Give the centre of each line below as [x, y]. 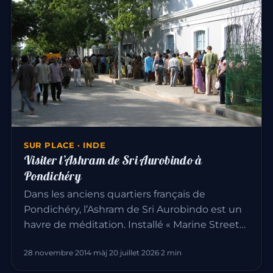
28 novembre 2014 [58, 253]
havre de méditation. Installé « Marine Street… [135, 225]
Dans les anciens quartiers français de [115, 194]
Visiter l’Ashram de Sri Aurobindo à [113, 160]
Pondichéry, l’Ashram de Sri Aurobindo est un [133, 210]
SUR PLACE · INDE [65, 145]
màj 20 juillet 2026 [126, 253]
